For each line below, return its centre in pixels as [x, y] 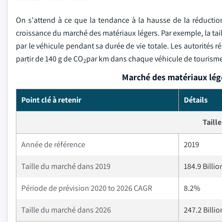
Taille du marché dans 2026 [66, 210]
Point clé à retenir [51, 100]
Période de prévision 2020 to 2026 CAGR [87, 188]
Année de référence [53, 144]
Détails [196, 100]
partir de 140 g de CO [50, 59]
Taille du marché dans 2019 [66, 166]
